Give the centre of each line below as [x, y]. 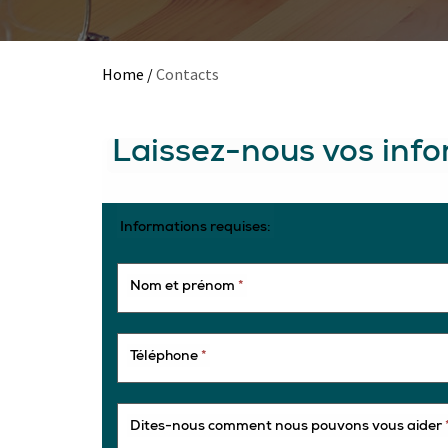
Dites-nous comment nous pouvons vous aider [287, 427]
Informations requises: [195, 228]
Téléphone [165, 357]
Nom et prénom [184, 287]
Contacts [187, 74]
